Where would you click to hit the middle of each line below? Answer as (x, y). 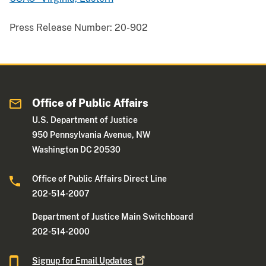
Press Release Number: (61, 28)
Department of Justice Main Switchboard (113, 217)
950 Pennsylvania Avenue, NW (91, 135)
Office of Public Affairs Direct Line (100, 179)
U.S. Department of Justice (85, 120)
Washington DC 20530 (77, 150)
